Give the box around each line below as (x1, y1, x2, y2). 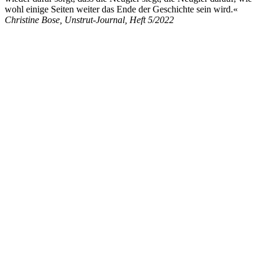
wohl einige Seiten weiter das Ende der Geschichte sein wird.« (5, 4, 238, 14)
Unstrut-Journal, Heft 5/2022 (64, 14, 174, 25)
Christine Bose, (5, 14, 64, 25)
